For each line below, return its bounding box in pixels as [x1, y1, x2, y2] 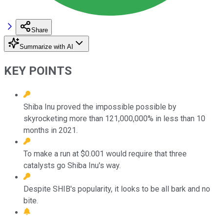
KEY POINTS [4, 64, 72, 78]
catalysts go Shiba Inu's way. [23, 160, 121, 170]
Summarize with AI [20, 43, 73, 50]
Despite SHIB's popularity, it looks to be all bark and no [23, 184, 210, 194]
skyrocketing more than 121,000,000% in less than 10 [23, 113, 205, 123]
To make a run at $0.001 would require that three [23, 149, 187, 158]
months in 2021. [23, 125, 78, 135]
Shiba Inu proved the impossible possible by [23, 102, 176, 111]
